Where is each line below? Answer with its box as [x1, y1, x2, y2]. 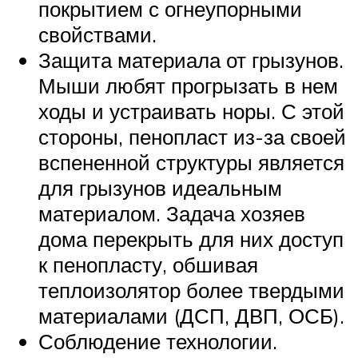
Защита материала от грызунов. [38, 46, 344, 73]
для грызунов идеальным [38, 174, 282, 201]
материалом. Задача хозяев [38, 200, 305, 226]
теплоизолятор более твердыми [38, 276, 344, 303]
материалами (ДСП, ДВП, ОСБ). [38, 302, 344, 328]
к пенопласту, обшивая [38, 251, 258, 277]
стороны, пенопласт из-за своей [38, 123, 346, 149]
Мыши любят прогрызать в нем [38, 72, 338, 98]
